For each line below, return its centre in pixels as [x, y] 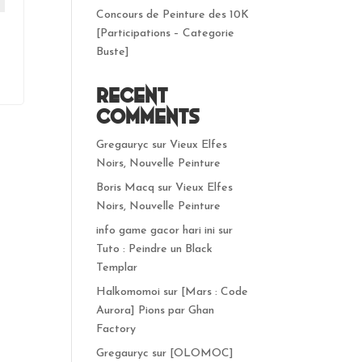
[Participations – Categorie [166, 34]
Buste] [113, 52]
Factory [116, 329]
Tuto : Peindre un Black [155, 249]
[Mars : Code [215, 292]
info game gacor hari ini [156, 231]
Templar [117, 268]
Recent [133, 96]
